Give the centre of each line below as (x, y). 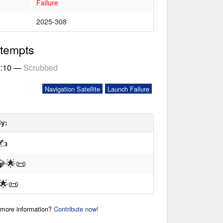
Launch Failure (128, 89)
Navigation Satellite (72, 89)
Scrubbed (41, 68)
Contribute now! (76, 209)
